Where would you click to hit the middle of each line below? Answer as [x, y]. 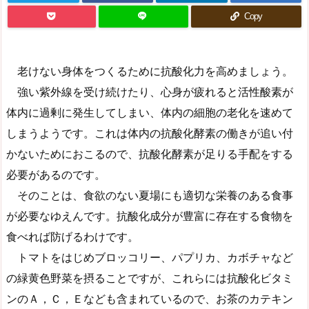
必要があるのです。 [56, 175]
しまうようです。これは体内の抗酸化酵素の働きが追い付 [150, 133]
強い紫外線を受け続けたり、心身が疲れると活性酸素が [150, 92]
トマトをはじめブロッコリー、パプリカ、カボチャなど [150, 257]
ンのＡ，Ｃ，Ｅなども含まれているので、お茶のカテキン [150, 299]
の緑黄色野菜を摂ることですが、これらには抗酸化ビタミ [150, 278]
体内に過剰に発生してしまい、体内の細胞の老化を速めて [150, 112]
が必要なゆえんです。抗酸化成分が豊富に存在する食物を [150, 216]
